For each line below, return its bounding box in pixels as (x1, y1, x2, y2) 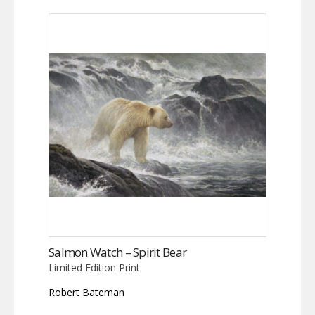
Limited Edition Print (49, 260, 140, 274)
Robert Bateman (49, 285, 124, 299)
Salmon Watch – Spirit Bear (49, 243, 187, 260)
